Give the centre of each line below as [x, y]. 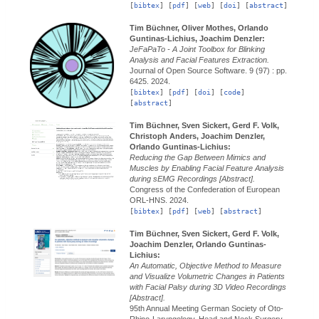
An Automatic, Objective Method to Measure [205, 265]
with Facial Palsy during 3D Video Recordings [208, 287]
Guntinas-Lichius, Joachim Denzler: [197, 39]
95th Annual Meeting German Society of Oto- [206, 308]
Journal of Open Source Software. [189, 71]
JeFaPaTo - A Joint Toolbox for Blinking [197, 49]
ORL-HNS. [150, 200]
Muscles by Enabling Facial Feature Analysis [207, 168]
